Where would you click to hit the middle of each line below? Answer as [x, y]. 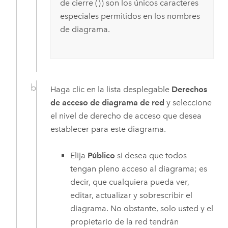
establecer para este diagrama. [108, 129]
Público [102, 156]
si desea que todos [151, 156]
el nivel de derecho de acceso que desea [126, 116]
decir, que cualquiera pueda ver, [130, 182]
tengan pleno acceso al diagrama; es [139, 169]
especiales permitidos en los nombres [130, 16]
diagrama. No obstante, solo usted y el [142, 209]
